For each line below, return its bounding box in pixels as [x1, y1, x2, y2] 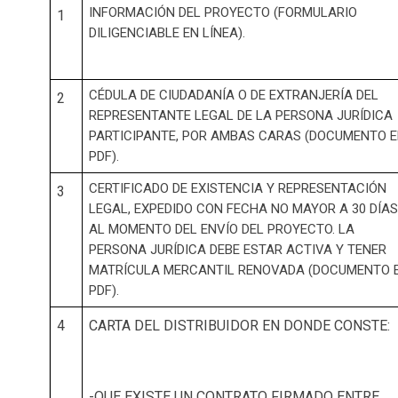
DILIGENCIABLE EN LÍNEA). [88, 25, 245, 42]
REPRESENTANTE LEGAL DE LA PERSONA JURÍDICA [88, 107, 393, 124]
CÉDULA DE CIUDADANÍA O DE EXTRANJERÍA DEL [88, 87, 378, 104]
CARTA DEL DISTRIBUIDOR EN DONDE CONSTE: [88, 317, 394, 335]
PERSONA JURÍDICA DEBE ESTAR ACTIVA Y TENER [88, 242, 386, 259]
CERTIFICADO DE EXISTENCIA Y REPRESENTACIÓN [88, 180, 386, 197]
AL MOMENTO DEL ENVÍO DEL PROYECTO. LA [88, 221, 354, 238]
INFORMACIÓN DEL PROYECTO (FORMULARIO [88, 4, 357, 21]
